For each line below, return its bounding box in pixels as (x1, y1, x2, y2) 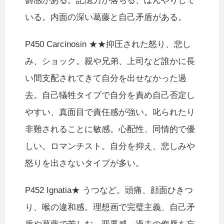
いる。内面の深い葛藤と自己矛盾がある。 (25, 12, 186, 22)
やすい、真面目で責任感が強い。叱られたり (25, 107, 195, 117)
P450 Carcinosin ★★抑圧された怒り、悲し (25, 39, 191, 49)
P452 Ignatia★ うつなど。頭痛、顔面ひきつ (25, 185, 193, 195)
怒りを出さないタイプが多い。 (25, 158, 144, 168)
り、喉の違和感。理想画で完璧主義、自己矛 (25, 202, 195, 212)
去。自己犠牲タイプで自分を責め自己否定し (25, 90, 195, 100)
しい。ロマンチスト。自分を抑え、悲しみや (25, 141, 195, 151)
